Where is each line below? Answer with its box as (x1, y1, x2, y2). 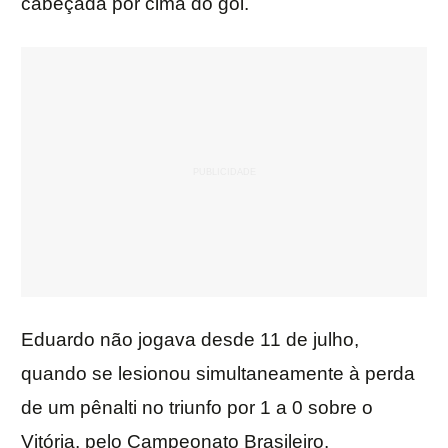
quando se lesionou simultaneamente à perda (21, 363, 415, 385)
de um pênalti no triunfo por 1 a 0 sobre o (21, 397, 373, 419)
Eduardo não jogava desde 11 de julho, (21, 329, 359, 351)
